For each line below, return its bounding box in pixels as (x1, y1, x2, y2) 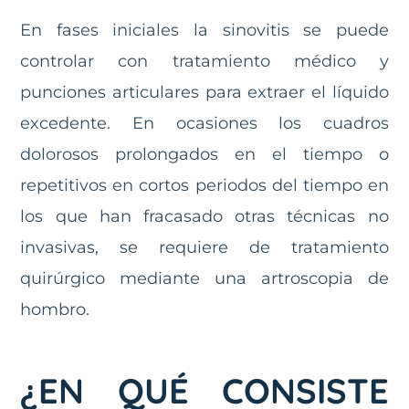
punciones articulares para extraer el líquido (20, 81, 389, 102)
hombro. (20, 299, 90, 320)
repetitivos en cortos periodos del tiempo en (20, 174, 389, 195)
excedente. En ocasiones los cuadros (20, 112, 389, 133)
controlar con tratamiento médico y (20, 50, 389, 71)
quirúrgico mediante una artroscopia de (20, 267, 389, 288)
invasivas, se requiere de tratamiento (20, 236, 389, 257)
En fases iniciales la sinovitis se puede (20, 19, 389, 40)
